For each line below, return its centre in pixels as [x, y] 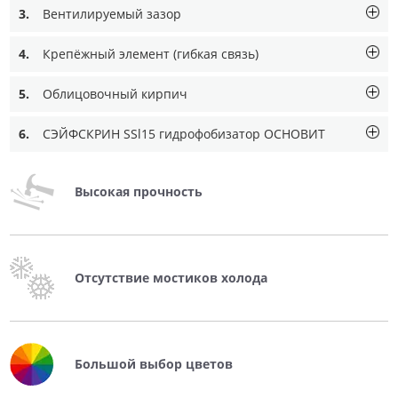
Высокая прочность [139, 192]
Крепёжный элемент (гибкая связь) [151, 54]
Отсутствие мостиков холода [171, 278]
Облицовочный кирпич [115, 94]
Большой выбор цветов [154, 364]
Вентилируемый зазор [112, 14]
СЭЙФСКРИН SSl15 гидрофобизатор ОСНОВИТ [184, 134]
